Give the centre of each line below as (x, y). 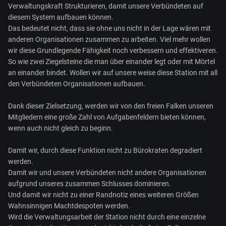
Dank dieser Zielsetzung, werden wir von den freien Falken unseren (111, 106)
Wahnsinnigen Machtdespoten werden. (69, 206)
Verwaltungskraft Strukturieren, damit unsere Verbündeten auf (106, 6)
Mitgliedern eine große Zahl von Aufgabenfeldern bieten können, (107, 117)
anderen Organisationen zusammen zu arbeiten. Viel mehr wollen (109, 40)
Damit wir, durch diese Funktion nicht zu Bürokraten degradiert (105, 151)
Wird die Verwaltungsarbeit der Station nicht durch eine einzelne (107, 217)
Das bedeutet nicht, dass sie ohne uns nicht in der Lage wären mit (109, 29)
